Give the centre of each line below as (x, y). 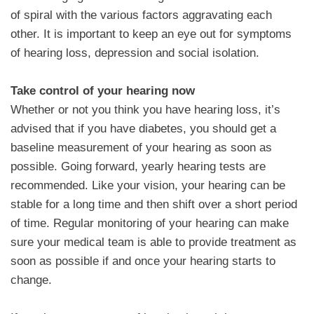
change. (31, 280)
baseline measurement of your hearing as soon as (141, 148)
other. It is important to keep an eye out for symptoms (151, 34)
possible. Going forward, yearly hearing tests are (138, 167)
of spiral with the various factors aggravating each (141, 15)
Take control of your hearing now (103, 91)
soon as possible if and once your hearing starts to (143, 261)
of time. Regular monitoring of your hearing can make (150, 224)
